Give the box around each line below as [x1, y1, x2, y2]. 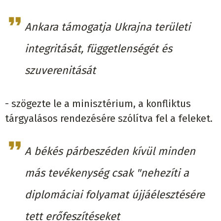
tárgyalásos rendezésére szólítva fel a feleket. [5, 112, 213, 124]
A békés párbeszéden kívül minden [25, 144, 195, 158]
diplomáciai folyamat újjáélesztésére [25, 187, 205, 201]
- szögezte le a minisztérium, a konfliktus [5, 97, 191, 110]
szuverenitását [25, 63, 96, 77]
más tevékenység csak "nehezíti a [25, 166, 189, 180]
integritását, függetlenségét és [25, 41, 172, 55]
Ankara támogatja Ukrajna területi [25, 20, 190, 34]
